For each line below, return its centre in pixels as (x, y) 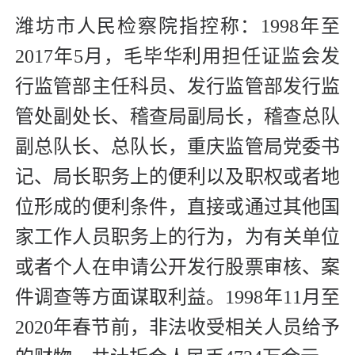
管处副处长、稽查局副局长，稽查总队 (177, 117)
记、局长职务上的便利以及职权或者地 (177, 177)
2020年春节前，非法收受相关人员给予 (177, 328)
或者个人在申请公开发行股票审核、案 (177, 267)
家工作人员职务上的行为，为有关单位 (177, 237)
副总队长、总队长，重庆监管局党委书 (177, 147)
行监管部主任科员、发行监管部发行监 (177, 87)
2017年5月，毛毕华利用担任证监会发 (177, 57)
